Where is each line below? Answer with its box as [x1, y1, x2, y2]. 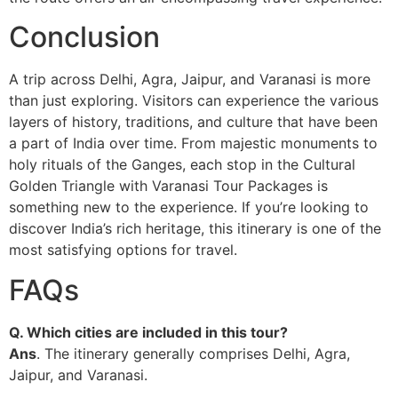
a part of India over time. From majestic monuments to [9, 134, 378, 153]
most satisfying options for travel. [9, 241, 237, 259]
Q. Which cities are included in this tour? [9, 322, 288, 341]
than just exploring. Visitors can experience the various [9, 92, 378, 110]
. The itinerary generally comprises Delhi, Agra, [36, 344, 350, 362]
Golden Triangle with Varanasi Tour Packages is [9, 177, 328, 195]
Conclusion [9, 20, 160, 55]
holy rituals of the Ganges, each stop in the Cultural [9, 155, 355, 174]
